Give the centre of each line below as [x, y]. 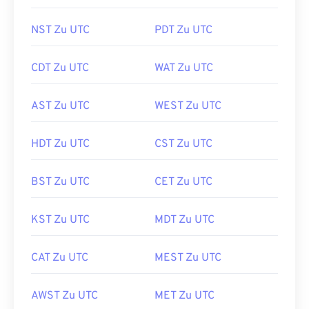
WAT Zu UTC [184, 68]
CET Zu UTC [183, 182]
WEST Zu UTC [188, 106]
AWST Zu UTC [64, 296]
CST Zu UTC [183, 144]
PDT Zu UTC [183, 30]
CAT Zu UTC [60, 258]
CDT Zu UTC [60, 68]
